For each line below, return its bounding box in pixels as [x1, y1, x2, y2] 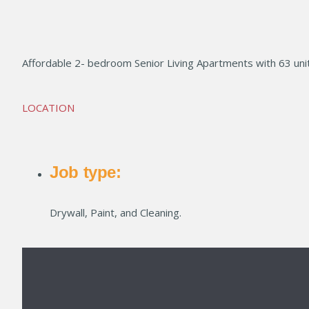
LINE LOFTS [22, 11, 79, 25]
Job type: [50, 163, 121, 181]
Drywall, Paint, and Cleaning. [50, 206, 181, 219]
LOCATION [22, 101, 74, 114]
